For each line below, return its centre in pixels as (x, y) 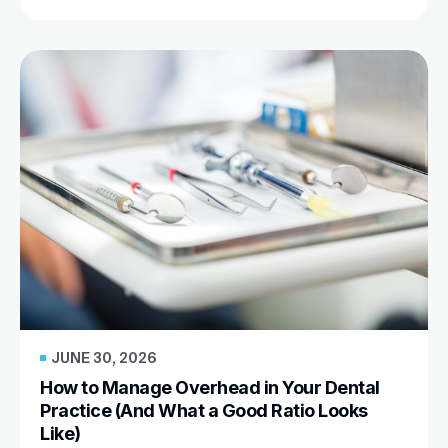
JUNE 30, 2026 (104, 358)
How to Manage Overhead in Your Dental (210, 388)
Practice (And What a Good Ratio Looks (204, 411)
